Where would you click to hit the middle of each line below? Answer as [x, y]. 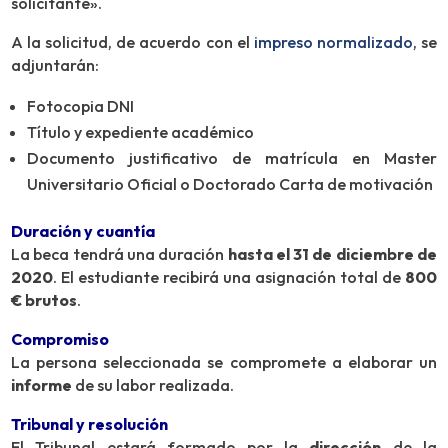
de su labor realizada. [153, 385]
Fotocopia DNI [81, 106]
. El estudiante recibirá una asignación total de [229, 277]
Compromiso [60, 339]
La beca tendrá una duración [119, 254]
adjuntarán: [55, 65]
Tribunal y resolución [90, 424]
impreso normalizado [333, 42]
